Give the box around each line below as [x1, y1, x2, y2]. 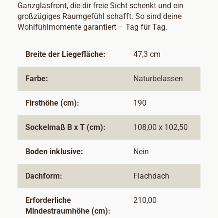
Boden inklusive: [25, 147, 83, 156]
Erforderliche [25, 196, 71, 205]
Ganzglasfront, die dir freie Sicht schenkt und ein [18, 1, 183, 10]
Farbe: [25, 74, 48, 83]
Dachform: [25, 171, 62, 181]
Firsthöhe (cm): [25, 98, 79, 108]
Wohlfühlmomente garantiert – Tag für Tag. [18, 22, 167, 32]
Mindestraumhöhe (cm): [25, 206, 110, 216]
